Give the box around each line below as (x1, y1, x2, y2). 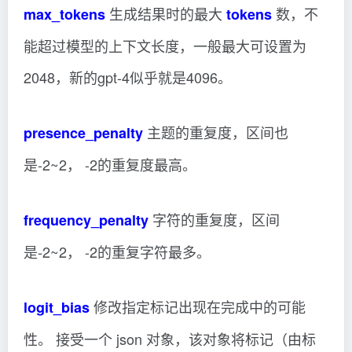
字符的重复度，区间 (148, 209, 280, 229)
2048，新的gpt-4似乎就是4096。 (24, 67, 232, 87)
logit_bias (24, 297, 90, 317)
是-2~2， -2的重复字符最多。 (24, 241, 211, 262)
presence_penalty (24, 123, 143, 143)
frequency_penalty (24, 210, 148, 230)
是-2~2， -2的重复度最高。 (24, 154, 196, 174)
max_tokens (24, 4, 105, 24)
